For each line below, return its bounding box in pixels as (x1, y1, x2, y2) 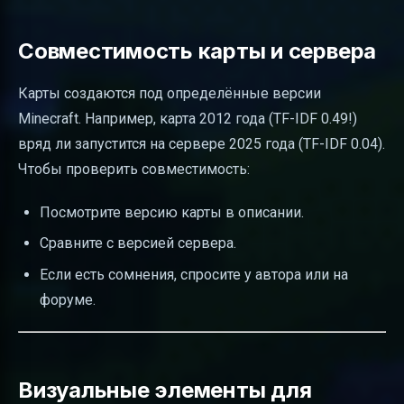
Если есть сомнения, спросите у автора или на (40, 265, 348, 283)
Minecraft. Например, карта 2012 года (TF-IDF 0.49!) (18, 109, 357, 127)
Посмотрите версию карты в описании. (40, 203, 304, 221)
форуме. (40, 290, 96, 308)
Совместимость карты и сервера (18, 37, 377, 64)
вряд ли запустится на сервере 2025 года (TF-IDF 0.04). (18, 134, 385, 152)
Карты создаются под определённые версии (18, 84, 321, 102)
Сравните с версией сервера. (40, 234, 236, 252)
